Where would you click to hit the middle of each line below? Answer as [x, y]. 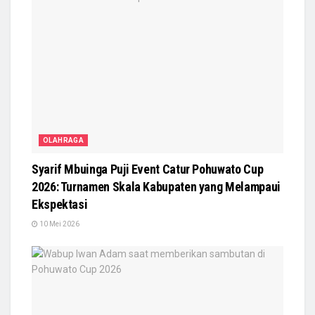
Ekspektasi [60, 204]
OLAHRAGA [64, 140]
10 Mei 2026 [59, 224]
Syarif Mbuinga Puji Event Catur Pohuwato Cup [148, 169]
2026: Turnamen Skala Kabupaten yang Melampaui [156, 186]
